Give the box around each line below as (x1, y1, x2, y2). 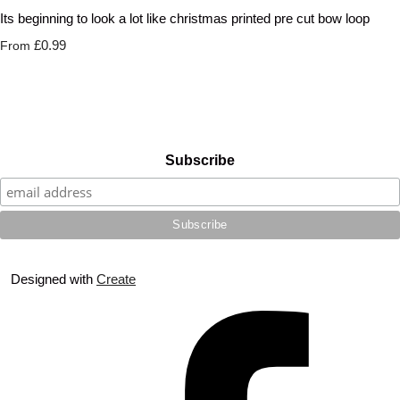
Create (96, 271, 136, 287)
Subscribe (165, 153, 235, 169)
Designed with (11, 271, 96, 287)
